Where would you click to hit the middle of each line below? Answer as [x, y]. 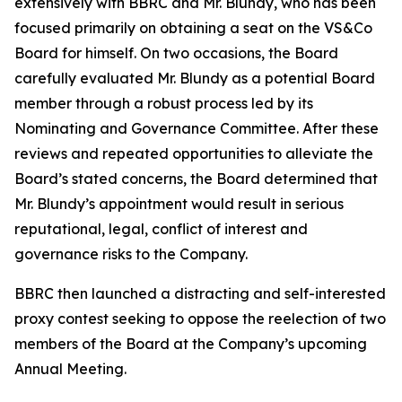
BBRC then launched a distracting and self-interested [200, 293]
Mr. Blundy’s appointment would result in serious [179, 204]
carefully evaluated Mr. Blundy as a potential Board [195, 78]
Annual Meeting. [70, 369]
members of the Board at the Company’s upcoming [191, 344]
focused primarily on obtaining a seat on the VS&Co [193, 28]
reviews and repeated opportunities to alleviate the [194, 153]
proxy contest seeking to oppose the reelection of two [200, 319]
